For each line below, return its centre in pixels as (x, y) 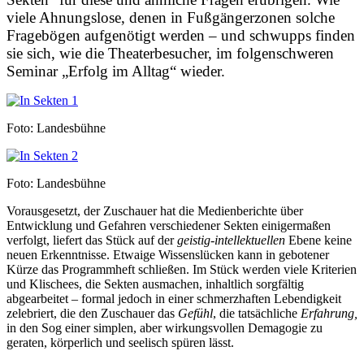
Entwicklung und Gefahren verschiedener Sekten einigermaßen (169, 225)
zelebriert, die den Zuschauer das (92, 313)
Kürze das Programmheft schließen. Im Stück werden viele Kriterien (182, 269)
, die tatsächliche (257, 313)
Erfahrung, (329, 313)
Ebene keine (318, 240)
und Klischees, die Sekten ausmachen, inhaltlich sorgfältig (155, 284)
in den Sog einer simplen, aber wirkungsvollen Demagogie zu (165, 327)
